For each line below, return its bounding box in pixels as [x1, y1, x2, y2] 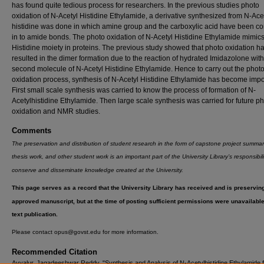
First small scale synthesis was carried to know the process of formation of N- [12, 86, 256, 94]
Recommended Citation [12, 247, 97, 256]
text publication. [12, 211, 58, 218]
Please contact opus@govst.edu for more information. [12, 229, 159, 236]
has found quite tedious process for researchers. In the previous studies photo [12, 1, 259, 9]
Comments [12, 126, 51, 135]
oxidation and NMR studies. [12, 107, 100, 115]
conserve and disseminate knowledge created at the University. [12, 167, 183, 174]
